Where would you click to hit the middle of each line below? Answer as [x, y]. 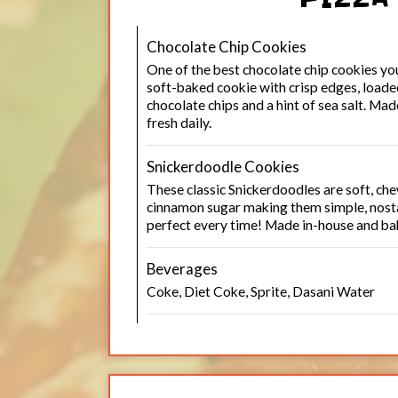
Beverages [182, 269]
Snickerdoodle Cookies [223, 167]
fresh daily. [179, 123]
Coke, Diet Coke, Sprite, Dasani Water [261, 291]
